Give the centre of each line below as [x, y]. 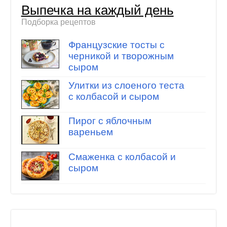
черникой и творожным [121, 56]
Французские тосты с [116, 45]
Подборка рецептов [58, 22]
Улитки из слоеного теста [126, 85]
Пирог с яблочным [110, 121]
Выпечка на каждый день [97, 10]
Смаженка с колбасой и [122, 157]
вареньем [90, 132]
